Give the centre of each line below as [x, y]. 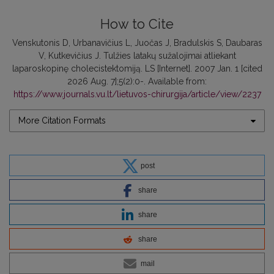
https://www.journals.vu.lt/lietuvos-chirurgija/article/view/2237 [137, 94]
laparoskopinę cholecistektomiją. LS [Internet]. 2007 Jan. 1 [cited [137, 68]
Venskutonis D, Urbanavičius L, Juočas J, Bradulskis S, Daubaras [137, 43]
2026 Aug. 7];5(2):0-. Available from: [137, 81]
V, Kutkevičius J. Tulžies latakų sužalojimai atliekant [137, 56]
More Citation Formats [62, 120]
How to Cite [137, 24]
